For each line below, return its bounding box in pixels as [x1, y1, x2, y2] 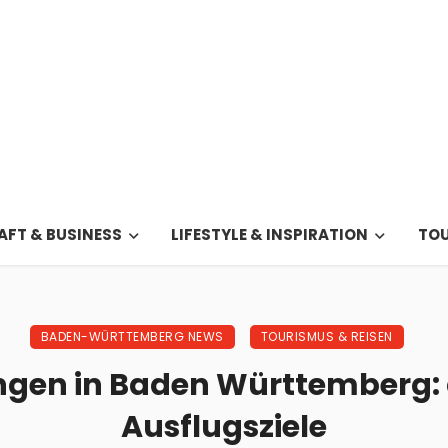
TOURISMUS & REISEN [260, 328, 393, 346]
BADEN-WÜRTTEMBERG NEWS [40, 328, 224, 346]
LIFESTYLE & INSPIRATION [171, 224, 369, 246]
